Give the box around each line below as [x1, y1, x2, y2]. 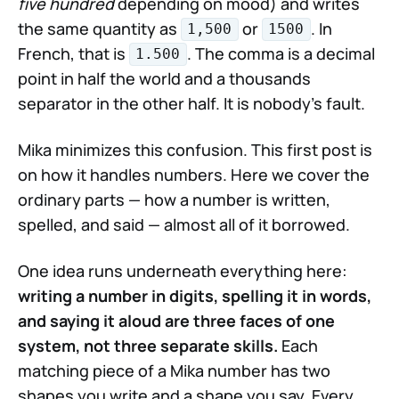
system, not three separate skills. [18, 334, 278, 356]
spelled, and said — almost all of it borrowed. [18, 213, 350, 235]
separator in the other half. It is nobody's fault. [18, 92, 365, 114]
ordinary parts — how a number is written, [18, 188, 330, 210]
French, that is [18, 42, 129, 64]
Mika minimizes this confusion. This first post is [18, 138, 372, 160]
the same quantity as [18, 17, 181, 39]
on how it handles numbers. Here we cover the [18, 163, 370, 185]
